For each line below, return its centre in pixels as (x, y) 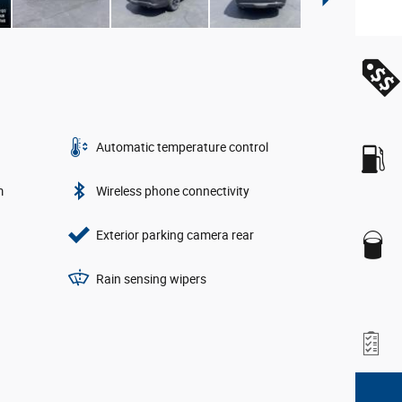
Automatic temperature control (183, 148)
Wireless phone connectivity (173, 192)
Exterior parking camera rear (175, 236)
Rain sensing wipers (152, 280)
